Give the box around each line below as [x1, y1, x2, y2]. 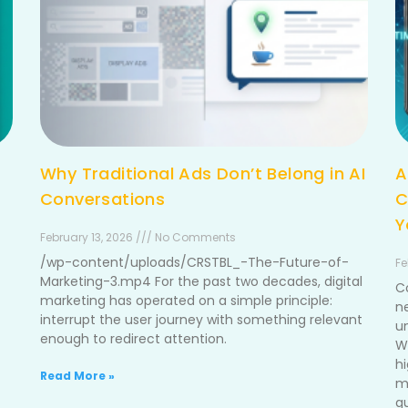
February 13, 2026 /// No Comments [40, 229, 236, 245]
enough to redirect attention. [40, 330, 227, 348]
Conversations [40, 188, 166, 210]
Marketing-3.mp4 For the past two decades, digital [40, 272, 362, 291]
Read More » [40, 368, 115, 383]
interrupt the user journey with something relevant [40, 311, 362, 329]
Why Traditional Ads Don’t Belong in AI [40, 162, 366, 185]
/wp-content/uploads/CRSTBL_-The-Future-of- [40, 253, 349, 271]
